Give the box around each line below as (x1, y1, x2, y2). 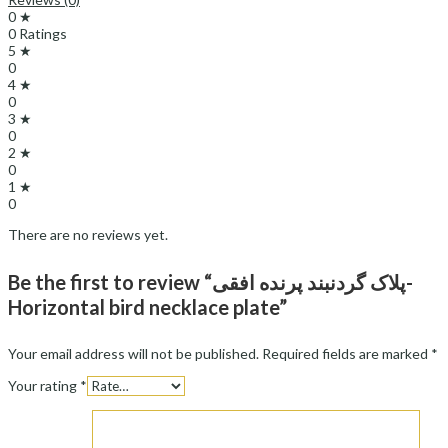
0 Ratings (8, 24, 67, 42)
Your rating (8, 377, 80, 395)
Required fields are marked (262, 345, 431, 363)
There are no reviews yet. (8, 225, 168, 243)
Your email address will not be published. (8, 345, 259, 363)
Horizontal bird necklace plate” (8, 294, 287, 319)
